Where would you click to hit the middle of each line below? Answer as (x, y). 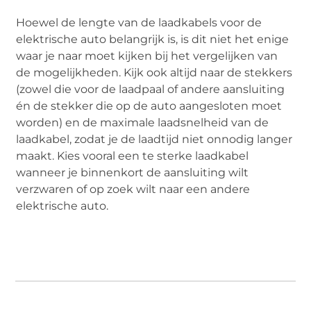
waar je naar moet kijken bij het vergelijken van (147, 56)
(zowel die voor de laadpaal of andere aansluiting (151, 90)
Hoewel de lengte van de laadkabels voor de (139, 23)
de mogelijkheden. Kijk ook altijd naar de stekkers (154, 73)
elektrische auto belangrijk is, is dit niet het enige (153, 40)
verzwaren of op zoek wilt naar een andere (133, 190)
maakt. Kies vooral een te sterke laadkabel (133, 156)
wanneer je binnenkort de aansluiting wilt (133, 173)
